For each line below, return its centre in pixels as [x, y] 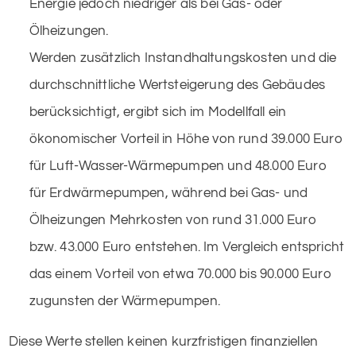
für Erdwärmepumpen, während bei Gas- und [168, 193]
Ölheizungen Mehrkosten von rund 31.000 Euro [173, 220]
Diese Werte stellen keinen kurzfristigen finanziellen [164, 341]
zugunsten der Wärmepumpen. [124, 301]
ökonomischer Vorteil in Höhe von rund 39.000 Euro [186, 139]
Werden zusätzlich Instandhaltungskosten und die [183, 58]
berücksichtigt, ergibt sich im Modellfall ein [158, 112]
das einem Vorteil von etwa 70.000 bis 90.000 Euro [180, 274]
